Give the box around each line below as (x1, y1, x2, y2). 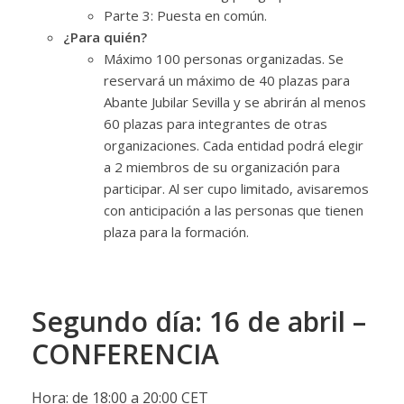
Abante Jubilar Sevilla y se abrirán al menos (103, 93, 366, 112)
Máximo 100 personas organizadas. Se (103, 50, 344, 69)
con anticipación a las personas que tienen (103, 201, 363, 220)
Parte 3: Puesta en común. (103, 6, 267, 25)
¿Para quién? (62, 28, 147, 47)
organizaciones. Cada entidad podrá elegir (103, 136, 363, 155)
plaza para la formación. (103, 223, 249, 242)
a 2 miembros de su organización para (103, 158, 340, 177)
